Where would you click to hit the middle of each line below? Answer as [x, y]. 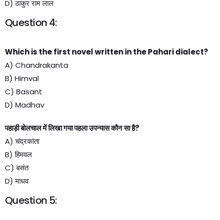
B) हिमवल [18, 154]
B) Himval [22, 78]
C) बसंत [17, 168]
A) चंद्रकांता [22, 141]
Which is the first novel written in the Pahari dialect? [107, 52]
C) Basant [24, 92]
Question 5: [31, 200]
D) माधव [17, 181]
